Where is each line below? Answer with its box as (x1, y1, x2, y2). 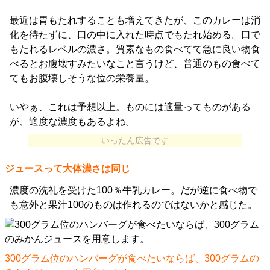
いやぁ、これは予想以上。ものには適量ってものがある (10, 102, 251, 113)
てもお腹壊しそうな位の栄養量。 (10, 73, 154, 84)
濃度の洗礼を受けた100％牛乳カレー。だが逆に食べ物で (10, 185, 257, 196)
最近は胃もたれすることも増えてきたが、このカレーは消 (10, 15, 260, 26)
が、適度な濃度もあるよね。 (10, 116, 135, 127)
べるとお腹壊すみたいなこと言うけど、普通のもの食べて (10, 58, 260, 69)
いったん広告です (101, 136, 169, 146)
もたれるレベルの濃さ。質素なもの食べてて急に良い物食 (10, 44, 260, 55)
